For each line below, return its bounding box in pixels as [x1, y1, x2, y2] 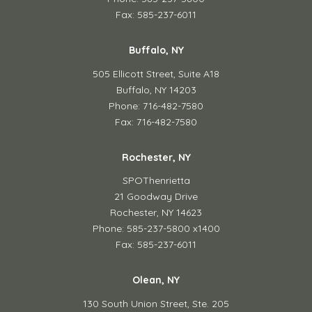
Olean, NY [132, 274, 180, 287]
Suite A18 [178, 67, 219, 80]
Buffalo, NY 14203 [116, 83, 196, 96]
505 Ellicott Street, [93, 67, 178, 80]
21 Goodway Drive [114, 190, 198, 203]
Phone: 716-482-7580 [109, 99, 203, 112]
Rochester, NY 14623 [110, 206, 202, 219]
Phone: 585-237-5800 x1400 [92, 222, 220, 235]
